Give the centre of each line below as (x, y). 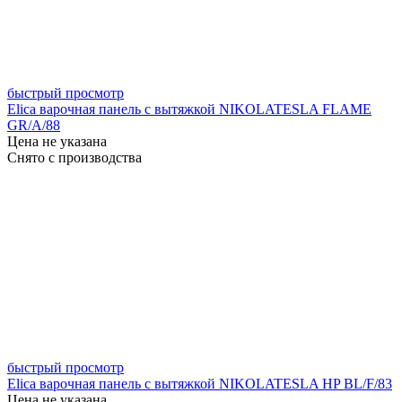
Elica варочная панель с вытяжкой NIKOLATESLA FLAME (189, 109)
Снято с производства (74, 157)
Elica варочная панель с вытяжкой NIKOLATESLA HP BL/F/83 (200, 384)
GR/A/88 (34, 125)
